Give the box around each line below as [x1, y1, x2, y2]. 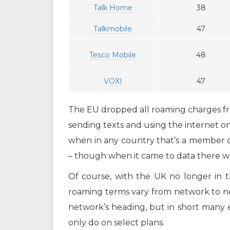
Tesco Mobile [89, 50, 136, 60]
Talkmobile [93, 24, 132, 34]
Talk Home [93, 3, 132, 13]
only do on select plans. [68, 218, 164, 228]
